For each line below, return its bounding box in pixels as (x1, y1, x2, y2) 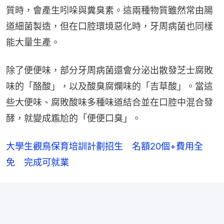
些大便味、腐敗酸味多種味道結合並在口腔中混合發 (6, 97, 213, 108)
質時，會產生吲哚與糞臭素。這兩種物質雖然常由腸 (6, 5, 213, 16)
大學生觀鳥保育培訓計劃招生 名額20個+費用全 (6, 141, 203, 152)
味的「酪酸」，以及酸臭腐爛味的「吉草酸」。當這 (6, 81, 213, 92)
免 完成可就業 (6, 157, 69, 168)
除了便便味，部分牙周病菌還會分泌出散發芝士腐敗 (6, 65, 213, 76)
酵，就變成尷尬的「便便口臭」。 (6, 113, 141, 124)
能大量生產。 (6, 37, 60, 48)
